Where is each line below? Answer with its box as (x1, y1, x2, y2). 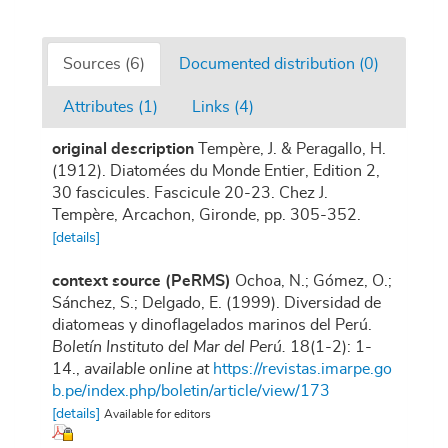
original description (52, 141, 194, 158)
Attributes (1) (63, 99, 158, 116)
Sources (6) (63, 56, 145, 73)
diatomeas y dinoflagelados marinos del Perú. (52, 317, 372, 334)
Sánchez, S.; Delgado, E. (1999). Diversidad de (52, 295, 381, 312)
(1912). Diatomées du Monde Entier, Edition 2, (52, 163, 380, 180)
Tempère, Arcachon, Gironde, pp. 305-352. (52, 207, 361, 224)
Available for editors (104, 409, 211, 421)
